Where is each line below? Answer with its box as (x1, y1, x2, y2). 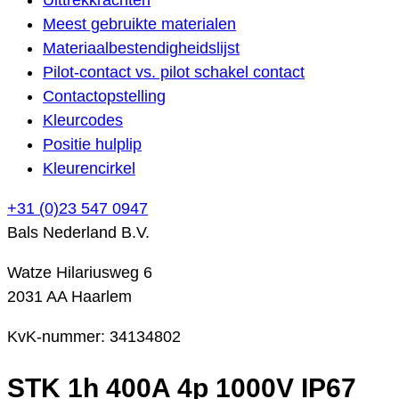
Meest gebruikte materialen (43, 14, 236, 33)
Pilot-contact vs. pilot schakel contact (43, 62, 305, 81)
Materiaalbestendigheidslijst (43, 38, 240, 57)
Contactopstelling (43, 86, 166, 105)
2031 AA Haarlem (7, 287, 132, 305)
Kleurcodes (43, 110, 123, 129)
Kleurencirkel (43, 159, 135, 177)
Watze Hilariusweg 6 (7, 263, 152, 281)
